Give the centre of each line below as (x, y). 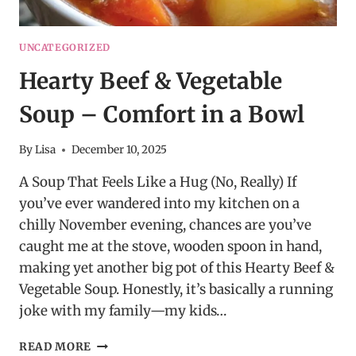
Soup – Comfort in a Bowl (162, 114)
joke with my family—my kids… (123, 311)
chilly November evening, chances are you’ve (165, 225)
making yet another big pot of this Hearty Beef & (177, 268)
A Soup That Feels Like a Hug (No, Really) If (158, 182)
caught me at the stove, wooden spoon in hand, (170, 247)
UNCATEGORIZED (65, 47)
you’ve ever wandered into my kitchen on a (159, 204)
